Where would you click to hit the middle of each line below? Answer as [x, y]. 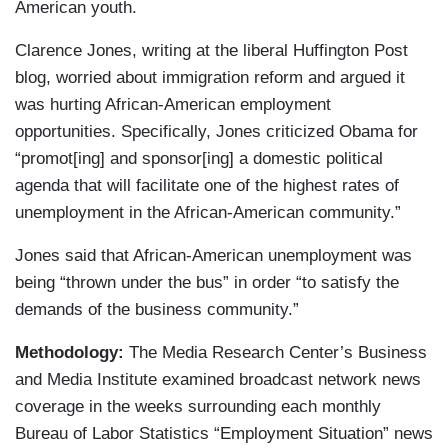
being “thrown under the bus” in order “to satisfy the [207, 283]
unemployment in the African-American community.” [208, 213]
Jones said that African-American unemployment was [213, 256]
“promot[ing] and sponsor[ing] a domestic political [199, 159]
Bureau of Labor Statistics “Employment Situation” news [224, 434]
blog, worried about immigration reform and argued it [210, 78]
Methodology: [69, 353]
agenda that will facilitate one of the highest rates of [207, 186]
